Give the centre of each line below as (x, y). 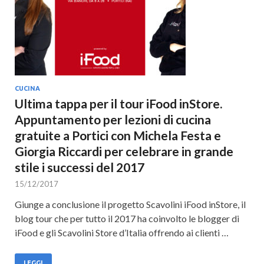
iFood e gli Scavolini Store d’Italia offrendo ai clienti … (122, 232)
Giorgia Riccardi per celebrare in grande (124, 151)
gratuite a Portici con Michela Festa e (118, 135)
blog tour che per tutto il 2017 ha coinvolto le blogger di (127, 218)
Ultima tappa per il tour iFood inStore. (118, 103)
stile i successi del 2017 (80, 167)
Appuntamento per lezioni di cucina (113, 119)
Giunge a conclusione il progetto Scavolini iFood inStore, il (130, 204)
